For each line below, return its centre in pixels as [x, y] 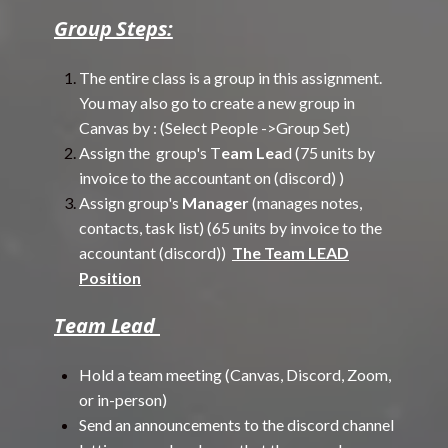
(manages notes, [307, 202]
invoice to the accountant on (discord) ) [213, 177]
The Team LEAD [290, 252]
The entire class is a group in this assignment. [230, 77]
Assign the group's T [150, 152]
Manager [217, 202]
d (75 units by [329, 152]
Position [110, 277]
